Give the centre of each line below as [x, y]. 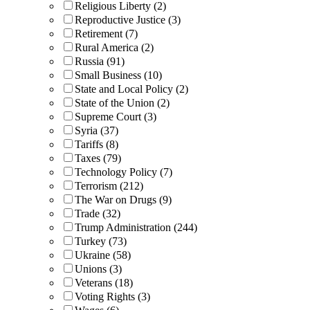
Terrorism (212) [109, 185]
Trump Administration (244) [136, 227]
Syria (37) [97, 130]
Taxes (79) [98, 158]
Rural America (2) [114, 47]
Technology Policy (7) [124, 172]
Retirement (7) [106, 33]
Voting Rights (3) [112, 296]
